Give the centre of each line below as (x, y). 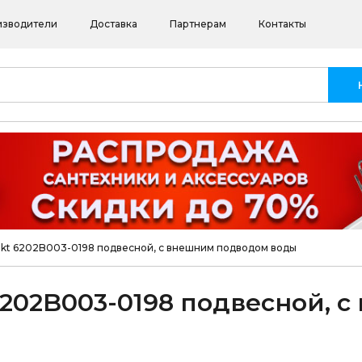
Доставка (114, 23)
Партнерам (198, 23)
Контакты (283, 23)
